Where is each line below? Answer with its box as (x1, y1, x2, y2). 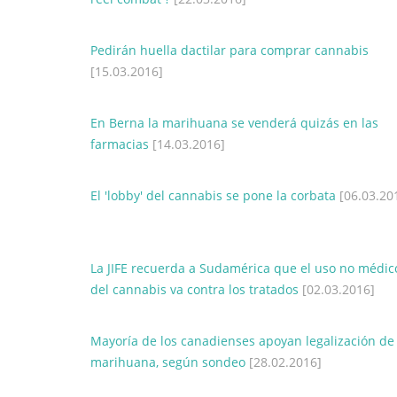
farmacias (90, 136, 149, 152)
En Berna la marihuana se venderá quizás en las (90, 114, 378, 131)
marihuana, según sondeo (90, 354, 245, 370)
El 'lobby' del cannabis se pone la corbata (90, 187, 336, 204)
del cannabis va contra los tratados (90, 281, 299, 298)
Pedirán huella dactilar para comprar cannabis (90, 42, 369, 58)
